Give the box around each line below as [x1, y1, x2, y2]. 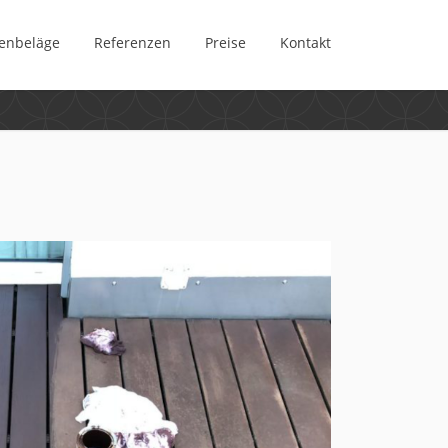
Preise [205, 33, 246, 52]
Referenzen [94, 33, 171, 52]
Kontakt [280, 33, 331, 52]
